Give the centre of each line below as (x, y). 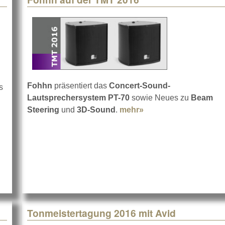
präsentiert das (81, 86)
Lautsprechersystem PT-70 (79, 98)
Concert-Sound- (139, 86)
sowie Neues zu (161, 98)
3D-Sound (96, 110)
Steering (43, 110)
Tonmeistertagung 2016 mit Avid (101, 213)
